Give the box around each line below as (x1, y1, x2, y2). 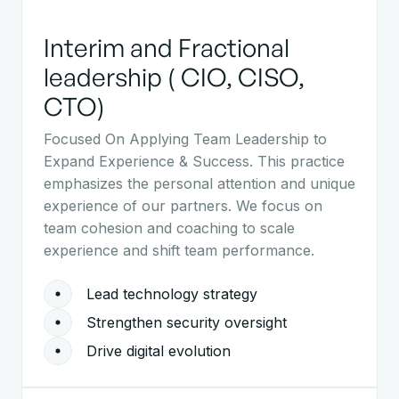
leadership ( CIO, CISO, (44, 61, 305, 94)
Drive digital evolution (86, 341, 231, 360)
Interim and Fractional (44, 32, 289, 64)
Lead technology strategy (86, 284, 257, 303)
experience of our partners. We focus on (44, 197, 322, 216)
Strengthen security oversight (86, 313, 287, 331)
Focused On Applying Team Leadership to (44, 130, 327, 149)
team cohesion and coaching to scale (44, 219, 295, 238)
